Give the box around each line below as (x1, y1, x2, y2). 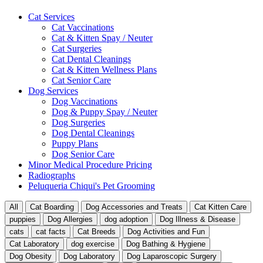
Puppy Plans (52, 139, 98, 149)
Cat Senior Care (52, 75, 111, 86)
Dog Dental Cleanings (52, 128, 134, 139)
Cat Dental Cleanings (52, 54, 131, 65)
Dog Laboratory (63, 252, 115, 261)
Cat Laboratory (9, 240, 59, 249)
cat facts (36, 227, 66, 237)
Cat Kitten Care (194, 203, 247, 212)
